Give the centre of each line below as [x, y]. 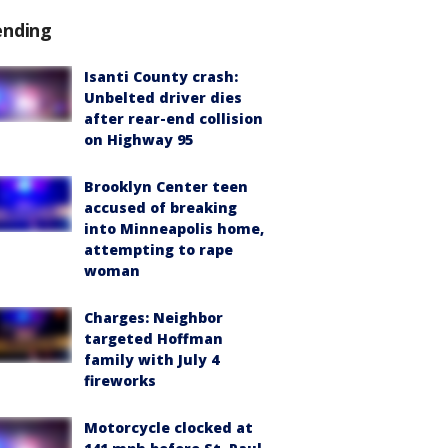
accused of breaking [160, 207]
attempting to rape [158, 249]
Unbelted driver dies [163, 97]
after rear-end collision [173, 118]
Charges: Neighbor [153, 317]
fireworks [120, 380]
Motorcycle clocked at [168, 427]
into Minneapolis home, [174, 228]
